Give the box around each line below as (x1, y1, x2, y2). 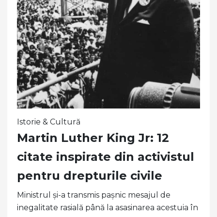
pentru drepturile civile (17, 168, 162, 183)
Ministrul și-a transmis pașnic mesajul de (17, 190, 170, 200)
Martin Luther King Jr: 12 (17, 130, 169, 145)
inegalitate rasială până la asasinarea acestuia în (17, 202, 198, 212)
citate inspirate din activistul (17, 149, 194, 164)
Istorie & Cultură (17, 117, 80, 126)
